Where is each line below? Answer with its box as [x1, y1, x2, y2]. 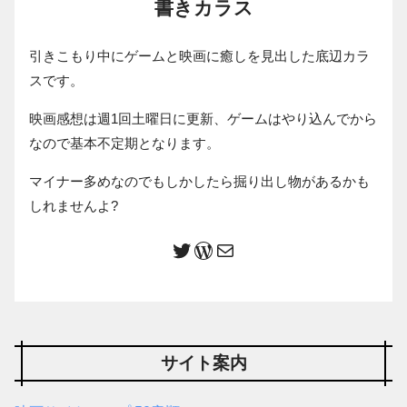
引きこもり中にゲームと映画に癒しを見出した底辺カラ [29, 47, 370, 64]
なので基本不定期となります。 [29, 134, 220, 151]
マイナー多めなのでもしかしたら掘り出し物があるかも [29, 174, 370, 190]
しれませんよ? [29, 198, 118, 214]
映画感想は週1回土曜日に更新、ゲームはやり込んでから [29, 110, 377, 126]
